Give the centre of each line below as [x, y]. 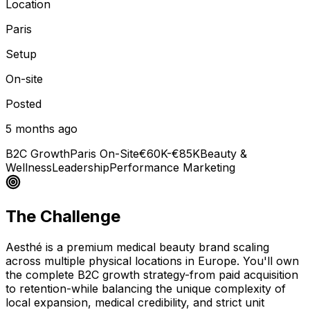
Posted [24, 103]
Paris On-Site [104, 153]
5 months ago [42, 128]
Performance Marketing [172, 167]
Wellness [29, 167]
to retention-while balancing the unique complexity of [146, 288]
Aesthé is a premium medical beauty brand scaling [137, 247]
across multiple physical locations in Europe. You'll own [152, 261]
